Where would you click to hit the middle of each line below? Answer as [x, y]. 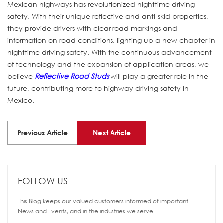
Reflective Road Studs [72, 76]
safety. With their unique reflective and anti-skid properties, [108, 16]
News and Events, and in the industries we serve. [86, 211]
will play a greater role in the [158, 76]
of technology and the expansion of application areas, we [108, 64]
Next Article [111, 133]
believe [21, 76]
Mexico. [21, 100]
